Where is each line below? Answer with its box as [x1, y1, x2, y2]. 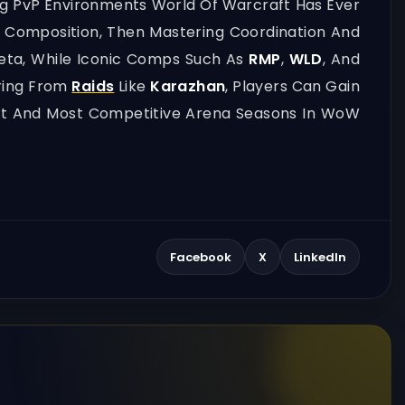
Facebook [170, 248, 231, 266]
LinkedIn [294, 248, 346, 266]
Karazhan [150, 76, 226, 97]
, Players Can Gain [225, 76, 360, 97]
